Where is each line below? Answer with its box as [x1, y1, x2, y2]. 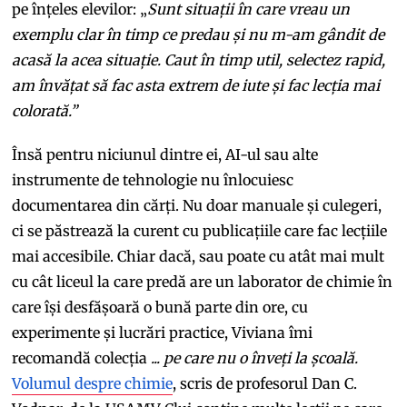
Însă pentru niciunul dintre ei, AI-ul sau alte [12, 144, 319, 164]
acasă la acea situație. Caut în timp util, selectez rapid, [12, 50, 386, 69]
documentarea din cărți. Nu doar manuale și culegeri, [12, 195, 382, 214]
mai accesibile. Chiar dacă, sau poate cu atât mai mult [12, 246, 385, 265]
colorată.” [12, 101, 78, 120]
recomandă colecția [12, 348, 152, 367]
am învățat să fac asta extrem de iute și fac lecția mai [12, 75, 381, 94]
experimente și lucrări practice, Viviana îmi [12, 323, 313, 342]
